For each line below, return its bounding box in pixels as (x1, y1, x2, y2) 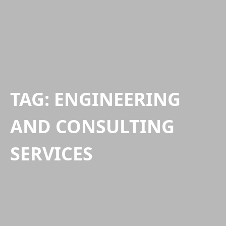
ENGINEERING (54, 87, 181, 111)
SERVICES (10, 141, 93, 166)
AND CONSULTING (10, 114, 175, 139)
